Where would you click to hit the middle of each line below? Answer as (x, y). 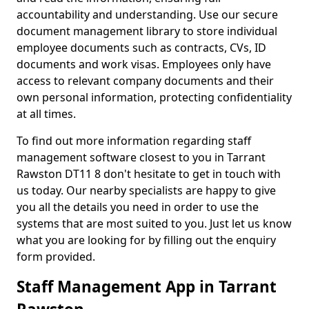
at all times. (46, 114)
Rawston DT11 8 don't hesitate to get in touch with (149, 174)
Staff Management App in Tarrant (147, 287)
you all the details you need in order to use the (138, 207)
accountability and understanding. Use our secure (147, 14)
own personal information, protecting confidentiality (154, 97)
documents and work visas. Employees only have (144, 64)
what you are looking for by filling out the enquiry (146, 240)
